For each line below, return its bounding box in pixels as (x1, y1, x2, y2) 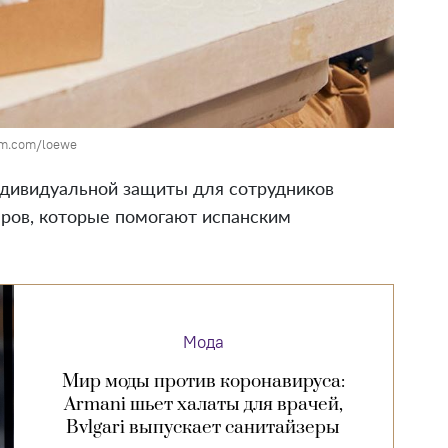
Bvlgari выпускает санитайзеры (66, 415, 341, 439)
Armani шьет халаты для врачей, (63, 392, 343, 416)
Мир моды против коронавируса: (61, 369, 345, 393)
